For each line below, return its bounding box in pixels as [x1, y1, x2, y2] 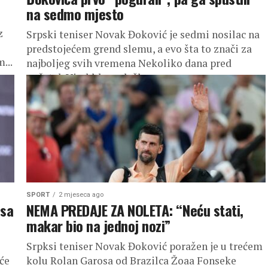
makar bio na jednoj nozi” [26, 215, 171, 236]
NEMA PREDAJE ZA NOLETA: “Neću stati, [26, 199, 243, 221]
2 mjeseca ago [59, 191, 103, 199]
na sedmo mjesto [26, 3, 124, 25]
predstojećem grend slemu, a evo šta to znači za [26, 42, 252, 56]
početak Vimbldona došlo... [26, 71, 154, 84]
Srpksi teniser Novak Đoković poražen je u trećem [26, 239, 263, 253]
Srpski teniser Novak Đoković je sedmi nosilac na [26, 28, 260, 41]
